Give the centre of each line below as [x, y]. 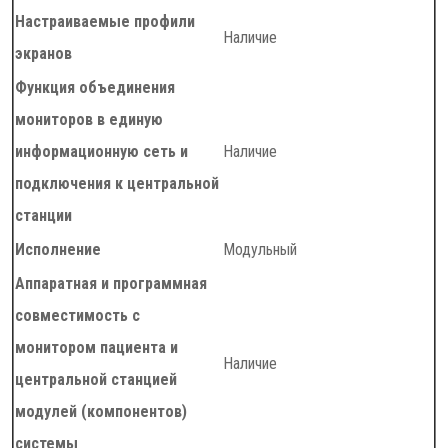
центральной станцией [96, 379]
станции [43, 215]
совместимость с [77, 315]
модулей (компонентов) [101, 411]
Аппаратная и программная [111, 283]
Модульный [260, 249]
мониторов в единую [89, 119]
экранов [43, 53]
